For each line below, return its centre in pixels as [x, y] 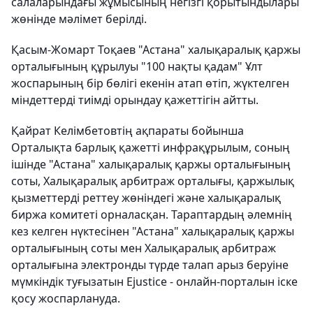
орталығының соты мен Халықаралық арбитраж [144, 248]
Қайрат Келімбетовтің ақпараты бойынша [128, 131]
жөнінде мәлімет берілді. [79, 19]
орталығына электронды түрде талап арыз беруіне [150, 265]
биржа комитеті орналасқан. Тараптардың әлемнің [152, 215]
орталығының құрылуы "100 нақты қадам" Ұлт [137, 67]
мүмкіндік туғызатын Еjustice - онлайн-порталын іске [154, 282]
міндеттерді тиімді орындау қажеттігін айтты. [135, 100]
